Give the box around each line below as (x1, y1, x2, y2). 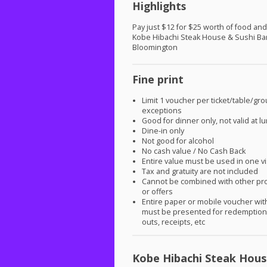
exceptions (142, 105, 184, 116)
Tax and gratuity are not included (142, 166, 259, 177)
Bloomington (132, 42, 178, 52)
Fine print (132, 72, 184, 87)
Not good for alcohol (142, 136, 215, 147)
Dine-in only (142, 126, 185, 136)
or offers (142, 187, 173, 197)
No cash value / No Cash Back (142, 146, 246, 157)
